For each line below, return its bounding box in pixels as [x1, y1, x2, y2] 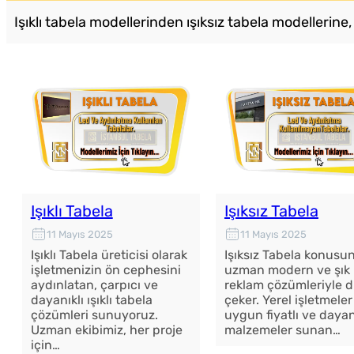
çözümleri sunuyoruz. [30, 307, 158, 323]
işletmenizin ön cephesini [30, 262, 181, 278]
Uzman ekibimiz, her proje [30, 322, 183, 338]
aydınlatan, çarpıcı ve [30, 277, 158, 293]
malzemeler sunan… [224, 322, 341, 338]
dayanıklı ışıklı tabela [30, 292, 153, 308]
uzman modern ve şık [224, 262, 350, 278]
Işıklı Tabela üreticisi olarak [30, 247, 187, 263]
